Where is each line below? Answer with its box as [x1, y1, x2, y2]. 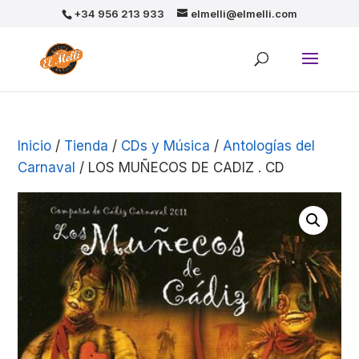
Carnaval [18, 159, 76, 175]
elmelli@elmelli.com [190, 6, 297, 20]
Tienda [64, 138, 109, 154]
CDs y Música [121, 138, 211, 154]
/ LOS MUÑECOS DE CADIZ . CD [75, 159, 285, 175]
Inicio [18, 138, 52, 154]
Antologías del [223, 138, 316, 154]
